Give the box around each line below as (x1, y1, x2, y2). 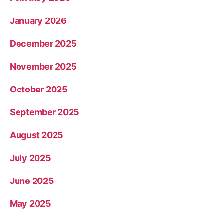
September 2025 (10, 107, 80, 117)
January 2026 (10, 15, 67, 26)
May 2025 (10, 198, 51, 209)
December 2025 (10, 38, 77, 49)
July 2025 (10, 152, 51, 163)
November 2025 (10, 61, 77, 72)
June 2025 (10, 175, 54, 186)
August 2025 (10, 129, 64, 140)
